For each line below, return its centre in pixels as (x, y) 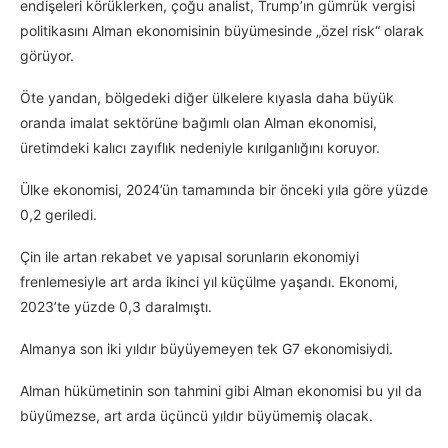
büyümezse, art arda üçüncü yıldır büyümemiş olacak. (196, 416)
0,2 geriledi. (58, 215)
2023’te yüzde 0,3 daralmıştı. (116, 307)
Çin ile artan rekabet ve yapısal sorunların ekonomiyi (189, 257)
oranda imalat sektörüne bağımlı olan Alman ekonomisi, (198, 123)
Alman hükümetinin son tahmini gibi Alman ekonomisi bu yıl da (221, 391)
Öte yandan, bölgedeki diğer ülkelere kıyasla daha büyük (207, 98)
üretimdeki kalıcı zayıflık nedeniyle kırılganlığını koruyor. (200, 148)
